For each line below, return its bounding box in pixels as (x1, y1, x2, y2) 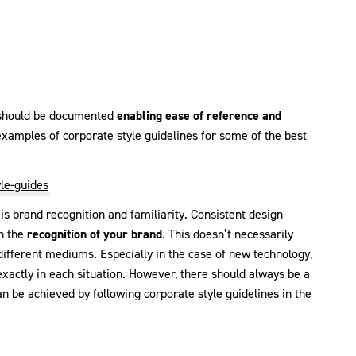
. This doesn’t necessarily (162, 226, 293, 243)
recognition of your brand (27, 226, 162, 243)
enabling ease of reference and (117, 107, 281, 125)
